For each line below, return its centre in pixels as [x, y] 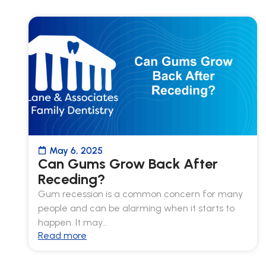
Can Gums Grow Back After [128, 163]
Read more [62, 235]
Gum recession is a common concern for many [140, 194]
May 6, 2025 [76, 150]
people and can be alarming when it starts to [136, 208]
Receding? [72, 179]
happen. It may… [72, 222]
